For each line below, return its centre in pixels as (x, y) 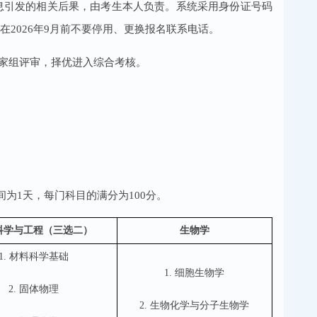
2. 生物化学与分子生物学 (194, 305)
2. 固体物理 (33, 289)
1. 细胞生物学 (194, 272)
